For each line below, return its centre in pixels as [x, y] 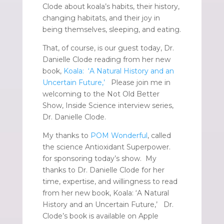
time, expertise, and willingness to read [110, 182]
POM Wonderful [119, 136]
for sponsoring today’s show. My [99, 159]
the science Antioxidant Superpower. [106, 147]
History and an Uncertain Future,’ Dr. [108, 205]
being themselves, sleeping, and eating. [111, 30]
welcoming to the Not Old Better [101, 94]
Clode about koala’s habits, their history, [111, 7]
